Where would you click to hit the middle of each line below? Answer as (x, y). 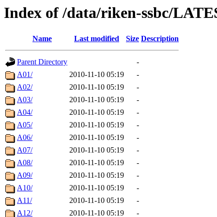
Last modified (97, 39)
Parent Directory (42, 62)
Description (160, 39)
